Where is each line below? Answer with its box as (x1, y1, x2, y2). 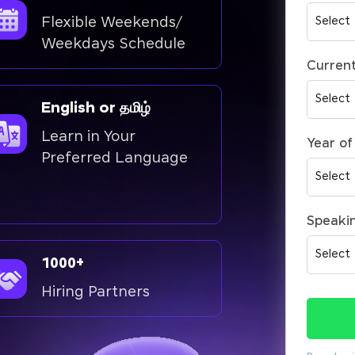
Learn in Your (41, 129, 136, 146)
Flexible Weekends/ (41, 15, 182, 32)
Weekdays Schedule (41, 36, 185, 53)
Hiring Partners (41, 284, 150, 301)
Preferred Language (41, 151, 188, 167)
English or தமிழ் (41, 101, 151, 117)
